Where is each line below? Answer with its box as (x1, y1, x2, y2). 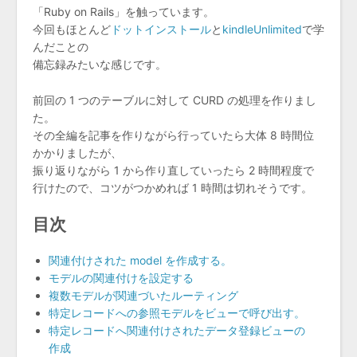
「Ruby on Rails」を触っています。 (33, 5, 214, 19)
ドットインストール (111, 22, 211, 37)
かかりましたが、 (33, 145, 122, 159)
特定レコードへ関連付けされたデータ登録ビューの (49, 323, 305, 337)
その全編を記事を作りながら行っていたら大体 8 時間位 (33, 127, 314, 142)
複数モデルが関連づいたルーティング (49, 288, 238, 302)
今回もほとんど (33, 22, 111, 37)
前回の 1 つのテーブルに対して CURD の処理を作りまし (33, 92, 316, 107)
